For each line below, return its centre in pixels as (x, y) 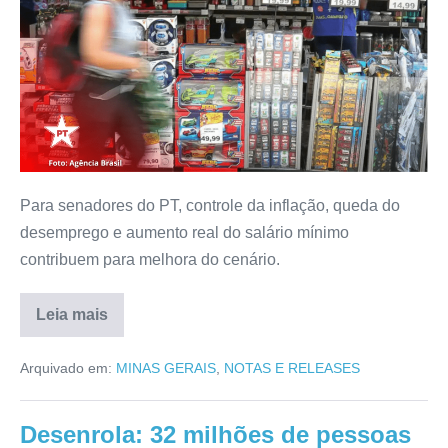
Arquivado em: (66, 367)
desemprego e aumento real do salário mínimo (184, 232)
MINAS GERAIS (166, 367)
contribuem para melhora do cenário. (150, 259)
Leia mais (72, 314)
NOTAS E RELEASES (292, 367)
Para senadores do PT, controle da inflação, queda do (210, 205)
